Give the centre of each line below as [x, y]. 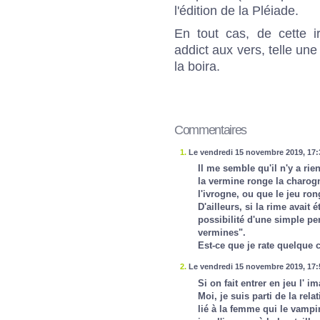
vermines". [221, 233]
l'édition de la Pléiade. [236, 10]
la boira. [197, 66]
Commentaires [210, 130]
